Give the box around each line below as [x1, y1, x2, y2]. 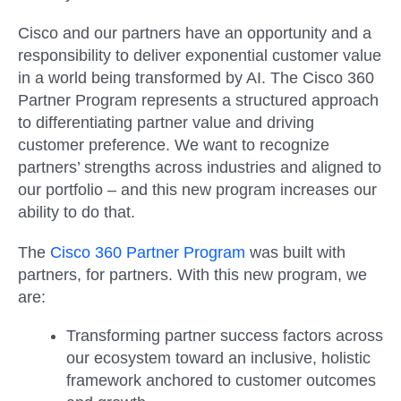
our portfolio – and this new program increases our [18, 180, 377, 199]
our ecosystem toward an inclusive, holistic [66, 349, 371, 367]
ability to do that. [18, 202, 140, 221]
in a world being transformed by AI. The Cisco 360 [18, 68, 374, 87]
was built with [245, 243, 346, 261]
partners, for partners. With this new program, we [18, 266, 367, 284]
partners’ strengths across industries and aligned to [18, 158, 381, 176]
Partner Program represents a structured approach [18, 90, 379, 109]
